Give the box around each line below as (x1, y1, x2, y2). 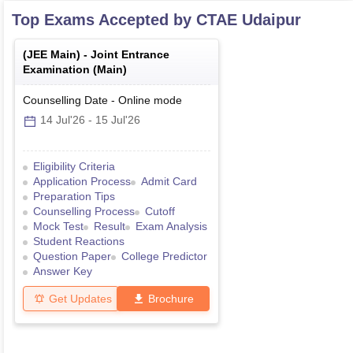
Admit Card (141, 175, 197, 188)
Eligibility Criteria (33, 160, 115, 173)
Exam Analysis (136, 220, 207, 233)
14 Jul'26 (40, 113, 85, 127)
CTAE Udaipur (196, 11, 301, 29)
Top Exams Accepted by (12, 11, 196, 29)
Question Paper (33, 250, 111, 263)
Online (118, 94, 150, 107)
